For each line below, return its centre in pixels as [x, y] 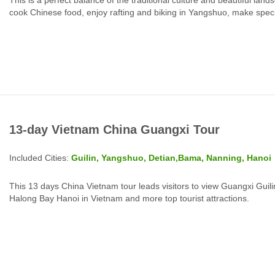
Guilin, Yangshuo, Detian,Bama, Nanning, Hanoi [171, 157]
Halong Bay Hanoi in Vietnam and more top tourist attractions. [129, 198]
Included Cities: [40, 157]
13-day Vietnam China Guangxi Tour [114, 129]
